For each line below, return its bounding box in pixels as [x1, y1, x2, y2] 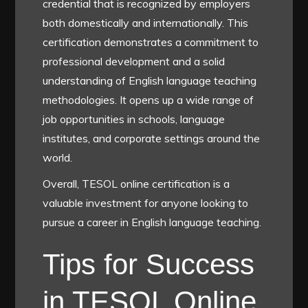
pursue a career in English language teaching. [43, 215, 262, 230]
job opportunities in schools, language [43, 112, 225, 126]
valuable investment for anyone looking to [43, 196, 249, 210]
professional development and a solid [43, 54, 225, 69]
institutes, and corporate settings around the [43, 131, 261, 146]
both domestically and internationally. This [43, 16, 249, 30]
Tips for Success [43, 248, 255, 281]
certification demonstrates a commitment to [43, 35, 259, 49]
